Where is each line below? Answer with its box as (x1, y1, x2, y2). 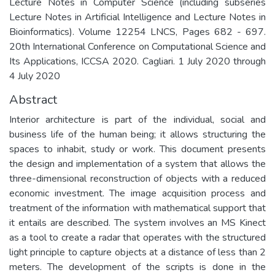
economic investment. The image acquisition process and (9, 187, 266, 200)
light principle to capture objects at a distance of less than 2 (9, 246, 266, 259)
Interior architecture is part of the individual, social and (9, 113, 266, 126)
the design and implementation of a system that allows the (9, 157, 266, 171)
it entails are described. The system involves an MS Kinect (9, 216, 266, 230)
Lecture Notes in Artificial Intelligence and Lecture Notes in (9, 10, 266, 24)
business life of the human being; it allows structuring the (9, 128, 266, 141)
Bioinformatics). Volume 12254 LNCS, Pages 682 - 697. (9, 25, 266, 39)
